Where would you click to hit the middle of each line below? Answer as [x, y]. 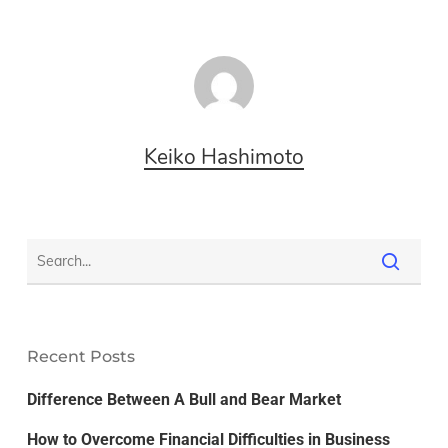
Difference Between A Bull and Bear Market [183, 399]
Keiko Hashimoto [223, 156]
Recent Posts [80, 356]
